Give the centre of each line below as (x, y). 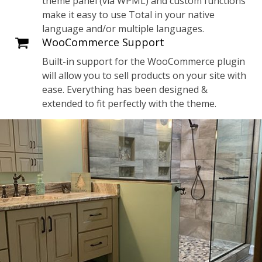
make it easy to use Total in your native (129, 15)
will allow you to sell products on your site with (144, 75)
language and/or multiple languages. (123, 29)
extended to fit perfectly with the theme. (130, 104)
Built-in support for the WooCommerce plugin (144, 61)
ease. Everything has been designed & (125, 89)
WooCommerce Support (104, 42)
